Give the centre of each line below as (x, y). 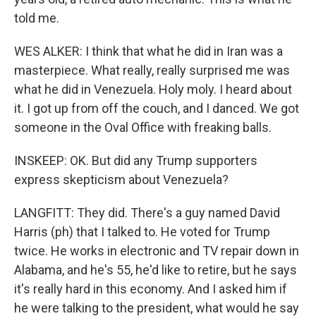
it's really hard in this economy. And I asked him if (151, 289)
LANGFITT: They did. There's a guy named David (147, 213)
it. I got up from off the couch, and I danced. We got (157, 108)
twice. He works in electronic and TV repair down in (157, 251)
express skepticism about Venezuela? (121, 180)
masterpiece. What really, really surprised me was (152, 70)
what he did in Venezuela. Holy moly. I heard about (153, 89)
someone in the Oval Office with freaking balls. (143, 127)
